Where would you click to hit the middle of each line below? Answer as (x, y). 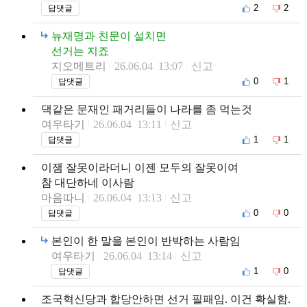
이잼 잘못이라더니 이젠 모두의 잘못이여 (140, 167)
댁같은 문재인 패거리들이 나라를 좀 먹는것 (147, 109)
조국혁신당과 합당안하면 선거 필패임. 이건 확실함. (166, 299)
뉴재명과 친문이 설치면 (109, 36)
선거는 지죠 (80, 51)
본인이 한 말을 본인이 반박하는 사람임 (146, 241)
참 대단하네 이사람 (88, 182)
